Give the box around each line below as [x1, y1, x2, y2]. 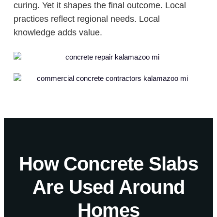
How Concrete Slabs [19, 153, 198, 174]
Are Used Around [32, 176, 185, 198]
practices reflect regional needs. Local [14, 14, 160, 24]
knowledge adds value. [14, 27, 102, 37]
